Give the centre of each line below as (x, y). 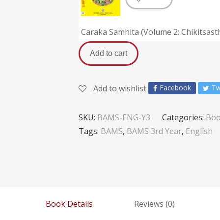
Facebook (175, 88)
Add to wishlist (120, 88)
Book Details (69, 204)
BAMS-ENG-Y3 (124, 118)
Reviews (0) (154, 204)
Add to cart (109, 53)
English (199, 131)
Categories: (184, 118)
